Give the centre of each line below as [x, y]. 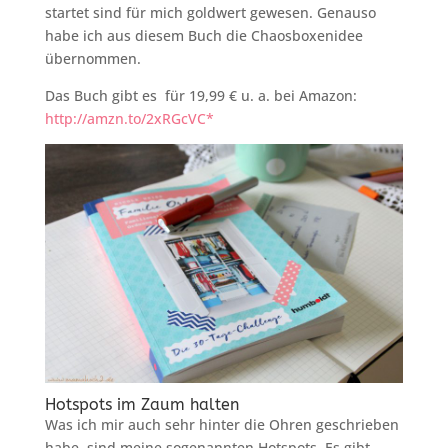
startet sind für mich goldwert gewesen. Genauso [210, 12]
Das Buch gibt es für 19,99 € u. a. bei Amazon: [200, 95]
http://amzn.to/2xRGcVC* [129, 118]
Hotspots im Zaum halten [141, 404]
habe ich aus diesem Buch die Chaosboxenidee [203, 35]
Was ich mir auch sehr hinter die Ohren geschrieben [221, 424]
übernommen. [92, 58]
